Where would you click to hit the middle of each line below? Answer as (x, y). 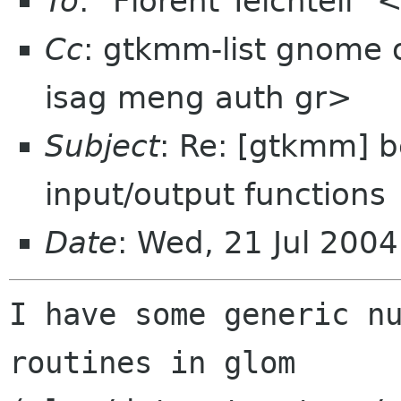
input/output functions (215, 194)
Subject (102, 146)
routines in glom (152, 363)
